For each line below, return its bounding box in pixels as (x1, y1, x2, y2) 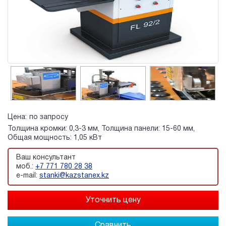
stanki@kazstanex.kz (39, 172, 109, 179)
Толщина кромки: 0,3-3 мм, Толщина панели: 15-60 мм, (8, 126, 195, 133)
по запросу (29, 114, 68, 121)
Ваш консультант (16, 154, 76, 161)
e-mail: (16, 172, 39, 179)
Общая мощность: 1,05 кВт (8, 135, 102, 142)
